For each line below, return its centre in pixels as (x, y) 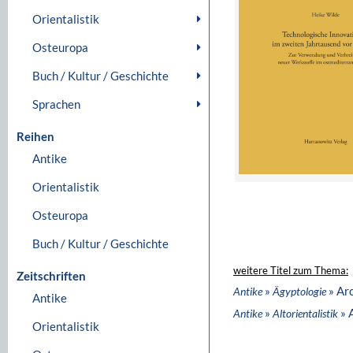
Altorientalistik (305, 313)
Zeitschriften (51, 276)
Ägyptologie (299, 291)
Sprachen (56, 104)
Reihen (35, 136)
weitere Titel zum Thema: (291, 271)
